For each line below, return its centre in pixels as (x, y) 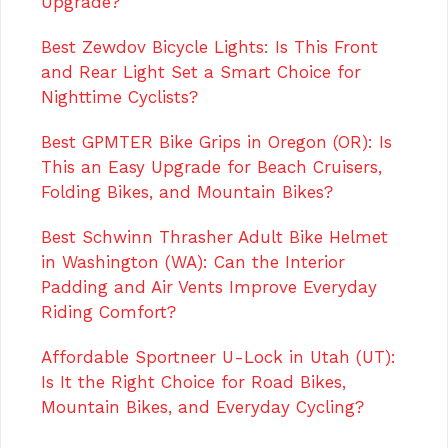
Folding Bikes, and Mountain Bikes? (187, 191)
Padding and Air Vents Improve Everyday (209, 286)
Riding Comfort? (108, 311)
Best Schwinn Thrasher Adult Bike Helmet (214, 236)
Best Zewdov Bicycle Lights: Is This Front (209, 46)
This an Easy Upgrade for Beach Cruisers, (211, 166)
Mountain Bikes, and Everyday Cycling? (202, 406)
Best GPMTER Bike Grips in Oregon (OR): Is (216, 141)
